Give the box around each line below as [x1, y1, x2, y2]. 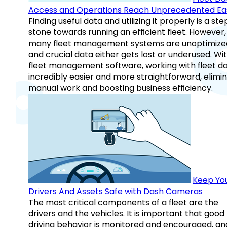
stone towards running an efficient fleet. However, [28, 26, 226, 39]
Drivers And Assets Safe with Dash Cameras [28, 185, 203, 198]
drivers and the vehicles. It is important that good [28, 208, 224, 220]
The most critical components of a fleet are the [28, 197, 218, 209]
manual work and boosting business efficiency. [28, 82, 213, 94]
